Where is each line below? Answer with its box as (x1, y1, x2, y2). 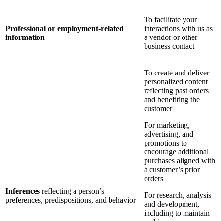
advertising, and (144, 130, 193, 139)
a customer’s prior (144, 165, 200, 174)
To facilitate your (144, 15, 197, 24)
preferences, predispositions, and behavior (5, 196, 136, 205)
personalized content (144, 77, 208, 86)
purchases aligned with (144, 156, 215, 165)
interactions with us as (144, 24, 213, 33)
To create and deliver (144, 69, 209, 77)
